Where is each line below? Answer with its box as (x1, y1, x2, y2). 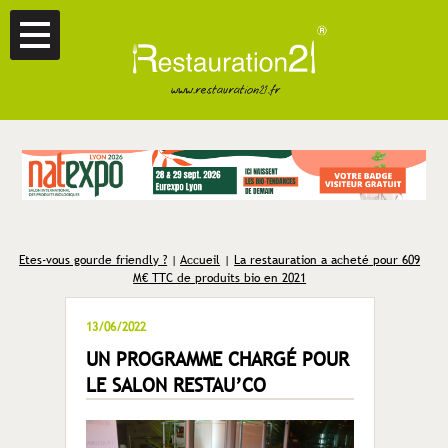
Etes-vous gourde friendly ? (19, 252, 168, 267)
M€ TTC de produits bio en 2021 (133, 270, 307, 285)
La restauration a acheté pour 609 (234, 252, 421, 267)
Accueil (180, 252, 221, 267)
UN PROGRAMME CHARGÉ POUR (85, 347, 349, 370)
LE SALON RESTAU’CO (85, 373, 266, 396)
